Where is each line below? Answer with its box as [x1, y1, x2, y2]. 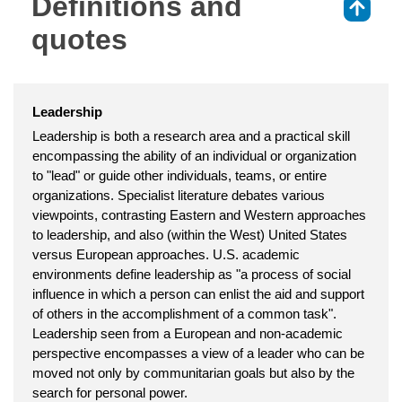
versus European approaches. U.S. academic [32, 246, 300, 262]
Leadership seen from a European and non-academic [32, 325, 343, 341]
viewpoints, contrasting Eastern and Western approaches [32, 206, 366, 223]
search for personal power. [32, 384, 188, 400]
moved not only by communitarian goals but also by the [32, 364, 354, 380]
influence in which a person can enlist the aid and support [32, 285, 364, 301]
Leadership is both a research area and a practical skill [32, 127, 350, 144]
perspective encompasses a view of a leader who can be [32, 345, 364, 361]
